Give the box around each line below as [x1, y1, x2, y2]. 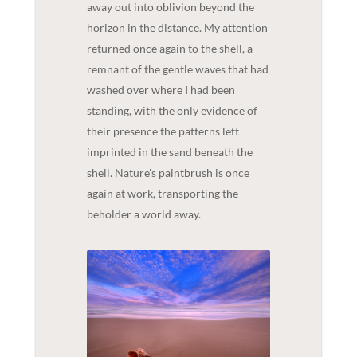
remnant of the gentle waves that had [86, 62, 269, 76]
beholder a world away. [86, 207, 201, 222]
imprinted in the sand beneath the [86, 145, 253, 159]
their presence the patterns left [86, 124, 239, 139]
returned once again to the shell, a [86, 41, 253, 56]
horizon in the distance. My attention [86, 21, 268, 35]
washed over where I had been [86, 83, 235, 97]
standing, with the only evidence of [86, 104, 257, 118]
